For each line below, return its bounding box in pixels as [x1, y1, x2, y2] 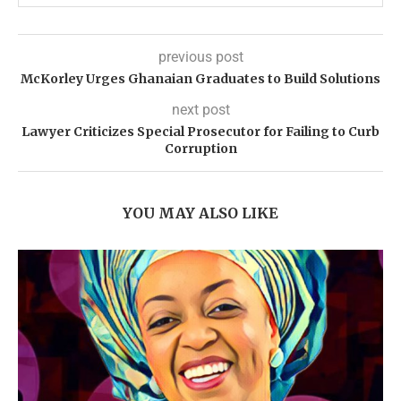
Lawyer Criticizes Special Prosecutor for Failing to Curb [21, 124, 380, 141]
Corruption [164, 141, 237, 158]
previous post [158, 48, 243, 66]
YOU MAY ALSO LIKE [123, 204, 278, 223]
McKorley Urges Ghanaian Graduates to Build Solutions [21, 71, 380, 88]
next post [171, 101, 230, 119]
